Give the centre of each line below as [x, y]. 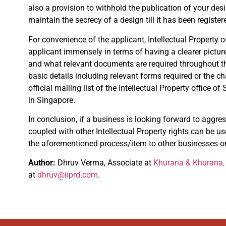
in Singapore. [52, 100]
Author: [43, 163]
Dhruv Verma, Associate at [105, 163]
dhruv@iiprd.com [68, 175]
